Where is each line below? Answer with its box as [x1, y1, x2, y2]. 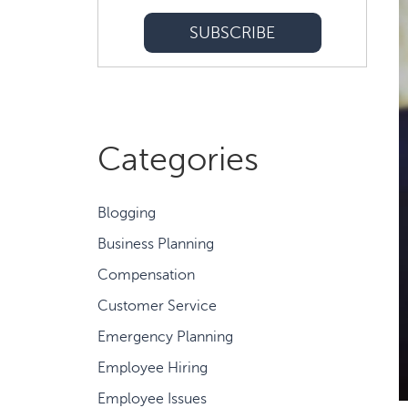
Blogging [97, 205, 156, 221]
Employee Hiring [97, 360, 208, 376]
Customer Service [97, 298, 217, 314]
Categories [97, 141, 259, 178]
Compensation [97, 267, 195, 283]
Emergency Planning [97, 329, 233, 345]
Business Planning [97, 236, 214, 252]
